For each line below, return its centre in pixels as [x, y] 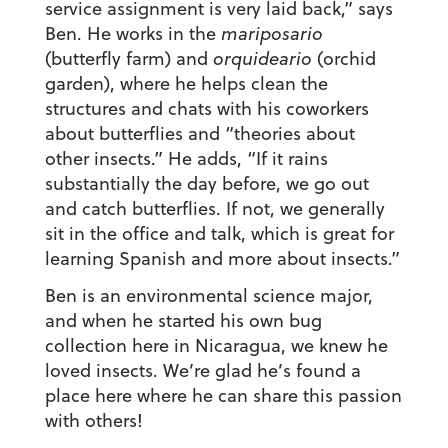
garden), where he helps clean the [186, 84]
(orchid [343, 59]
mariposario [271, 34]
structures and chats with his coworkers [206, 109]
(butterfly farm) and [128, 59]
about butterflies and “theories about [199, 134]
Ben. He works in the [132, 34]
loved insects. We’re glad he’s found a [202, 371]
